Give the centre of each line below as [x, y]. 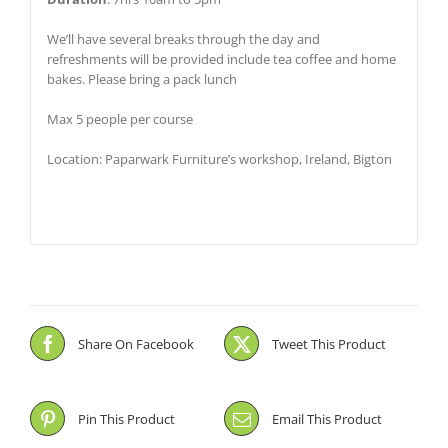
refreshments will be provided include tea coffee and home [221, 58]
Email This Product [327, 418]
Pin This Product [126, 418]
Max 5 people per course [119, 118]
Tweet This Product [329, 343]
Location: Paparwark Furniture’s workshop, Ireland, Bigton [219, 158]
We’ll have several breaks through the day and [183, 38]
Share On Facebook [136, 343]
